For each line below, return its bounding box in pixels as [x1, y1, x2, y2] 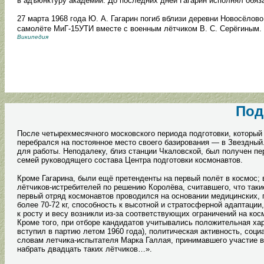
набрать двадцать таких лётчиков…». [17, 245, 152, 253]
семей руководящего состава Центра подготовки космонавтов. [17, 156, 243, 164]
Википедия [17, 34, 48, 40]
